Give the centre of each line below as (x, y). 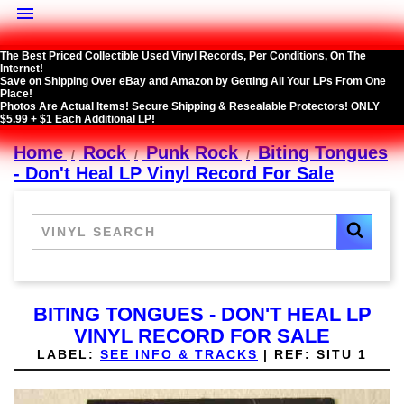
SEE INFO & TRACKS (179, 355)
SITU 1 (339, 355)
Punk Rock (192, 153)
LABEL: (66, 355)
